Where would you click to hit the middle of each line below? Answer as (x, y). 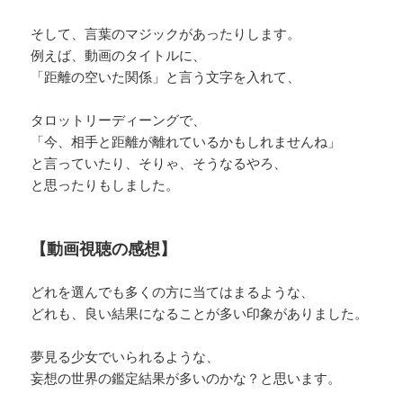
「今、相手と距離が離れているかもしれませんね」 (186, 141)
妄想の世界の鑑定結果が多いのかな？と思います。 (186, 377)
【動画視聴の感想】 (104, 248)
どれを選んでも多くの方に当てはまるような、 (173, 291)
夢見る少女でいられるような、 (125, 356)
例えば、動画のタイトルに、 (119, 54)
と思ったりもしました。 (105, 184)
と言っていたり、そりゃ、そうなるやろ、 (159, 162)
